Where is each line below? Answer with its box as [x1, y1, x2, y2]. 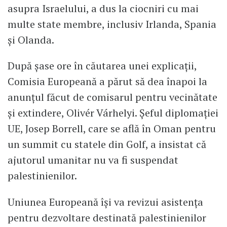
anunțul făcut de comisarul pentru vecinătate [8, 90, 217, 104]
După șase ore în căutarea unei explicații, [8, 59, 197, 73]
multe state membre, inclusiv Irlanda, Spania [8, 17, 216, 31]
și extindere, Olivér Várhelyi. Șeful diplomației [8, 106, 218, 120]
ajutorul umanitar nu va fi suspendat [8, 153, 178, 167]
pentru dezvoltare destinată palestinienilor [8, 211, 206, 225]
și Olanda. [8, 32, 54, 47]
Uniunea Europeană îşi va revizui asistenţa [8, 195, 203, 209]
